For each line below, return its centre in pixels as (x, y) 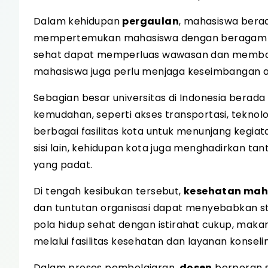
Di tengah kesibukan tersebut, (109, 191)
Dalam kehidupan (78, 21)
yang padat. (63, 165)
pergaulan (151, 21)
